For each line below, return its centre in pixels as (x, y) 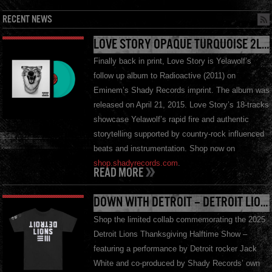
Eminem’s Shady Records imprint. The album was (181, 90)
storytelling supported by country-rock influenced (178, 134)
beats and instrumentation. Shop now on (164, 149)
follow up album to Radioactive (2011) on (164, 76)
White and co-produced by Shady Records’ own (176, 263)
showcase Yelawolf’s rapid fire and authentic (171, 120)
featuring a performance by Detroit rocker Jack (175, 248)
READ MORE (118, 173)
